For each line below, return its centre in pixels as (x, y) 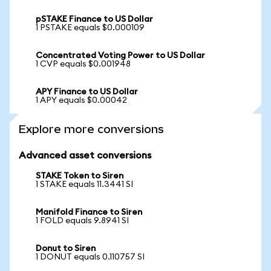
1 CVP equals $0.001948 (83, 64)
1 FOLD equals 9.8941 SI (82, 221)
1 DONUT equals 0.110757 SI (90, 257)
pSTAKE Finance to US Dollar (94, 19)
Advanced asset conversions (85, 155)
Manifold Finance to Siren (89, 212)
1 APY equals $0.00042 (81, 100)
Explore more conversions (91, 129)
